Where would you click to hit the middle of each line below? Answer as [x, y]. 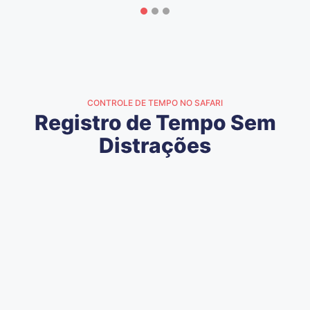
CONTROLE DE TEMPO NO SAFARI [155, 103]
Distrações [155, 146]
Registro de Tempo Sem [155, 123]
